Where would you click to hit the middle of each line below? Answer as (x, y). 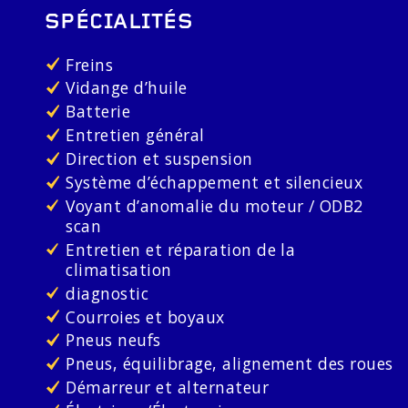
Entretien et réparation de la (181, 249)
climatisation (119, 269)
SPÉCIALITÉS (119, 24)
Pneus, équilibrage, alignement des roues (229, 364)
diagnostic (107, 293)
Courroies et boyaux (145, 316)
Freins (90, 64)
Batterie (98, 112)
